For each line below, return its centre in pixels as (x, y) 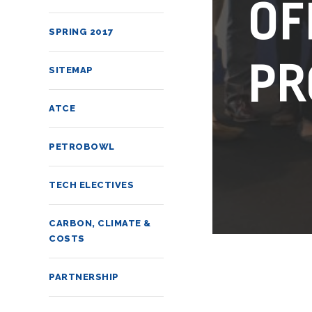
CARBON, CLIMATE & (100, 223)
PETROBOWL (82, 147)
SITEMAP (71, 70)
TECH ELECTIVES (91, 185)
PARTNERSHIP (84, 277)
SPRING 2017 (81, 32)
